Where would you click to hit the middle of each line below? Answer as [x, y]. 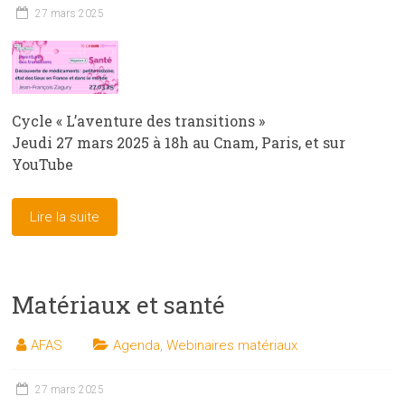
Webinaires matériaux [232, 346]
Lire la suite [65, 217]
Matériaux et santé [119, 305]
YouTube [43, 165]
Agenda [137, 346]
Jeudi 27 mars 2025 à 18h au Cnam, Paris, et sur [179, 143]
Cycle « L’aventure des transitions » [139, 121]
